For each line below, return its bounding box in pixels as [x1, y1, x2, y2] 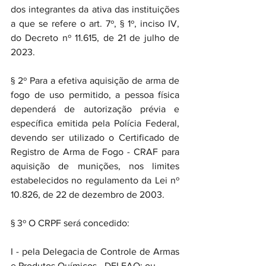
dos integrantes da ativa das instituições [11, 4, 179, 14]
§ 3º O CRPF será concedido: [11, 218, 129, 228]
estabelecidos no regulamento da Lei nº [11, 175, 179, 185]
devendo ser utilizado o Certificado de [11, 132, 179, 142]
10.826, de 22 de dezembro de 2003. [11, 189, 164, 199]
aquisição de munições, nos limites [11, 161, 179, 171]
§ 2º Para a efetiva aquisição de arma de [11, 75, 179, 85]
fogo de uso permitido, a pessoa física [11, 90, 179, 100]
